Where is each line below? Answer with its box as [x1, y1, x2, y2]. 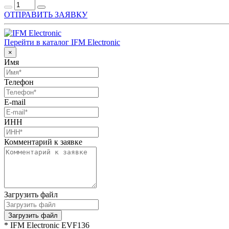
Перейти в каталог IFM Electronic [4, 37, 120, 47]
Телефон [4, 77, 34, 86]
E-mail [4, 97, 26, 106]
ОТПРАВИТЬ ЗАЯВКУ [4, 10, 87, 19]
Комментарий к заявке [4, 137, 82, 146]
